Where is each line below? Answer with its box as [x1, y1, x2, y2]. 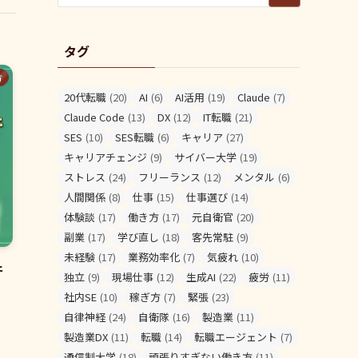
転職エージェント [194, 328, 277, 344]
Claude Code [64, 109, 125, 125]
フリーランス [138, 169, 201, 185]
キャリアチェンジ [64, 149, 147, 165]
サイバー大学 [174, 149, 237, 165]
